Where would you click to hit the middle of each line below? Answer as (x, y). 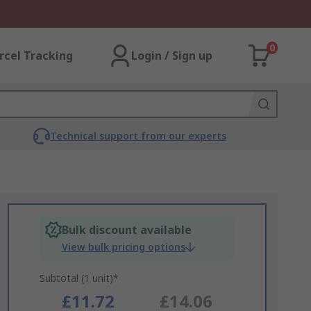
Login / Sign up (172, 56)
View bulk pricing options (123, 247)
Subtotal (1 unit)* (79, 278)
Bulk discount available (126, 230)
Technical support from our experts (138, 136)
